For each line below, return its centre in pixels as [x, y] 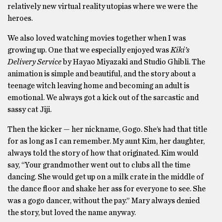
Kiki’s [180, 50]
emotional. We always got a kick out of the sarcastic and [103, 98]
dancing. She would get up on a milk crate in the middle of [106, 177]
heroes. [20, 18]
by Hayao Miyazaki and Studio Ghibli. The [133, 62]
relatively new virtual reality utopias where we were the [103, 6]
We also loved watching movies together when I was [97, 38]
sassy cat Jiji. [29, 110]
